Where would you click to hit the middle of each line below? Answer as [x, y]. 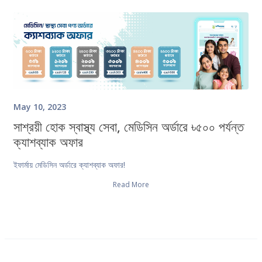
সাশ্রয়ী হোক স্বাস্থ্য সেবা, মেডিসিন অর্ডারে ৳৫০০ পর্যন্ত [129, 126]
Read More [131, 184]
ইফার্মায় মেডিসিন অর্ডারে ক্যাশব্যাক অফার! [69, 164]
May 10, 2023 [40, 106]
